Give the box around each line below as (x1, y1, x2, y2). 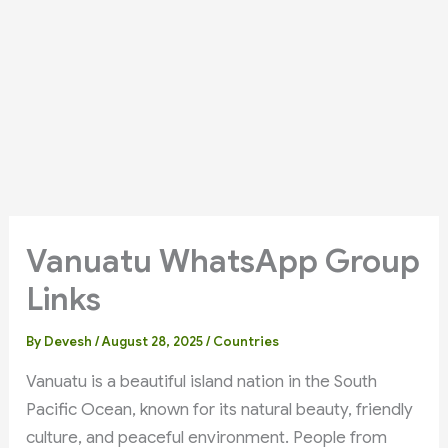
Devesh (44, 332, 96, 350)
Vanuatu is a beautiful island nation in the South (26, 370, 378, 392)
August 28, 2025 (102, 332, 207, 350)
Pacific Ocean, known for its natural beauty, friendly (26, 398, 414, 420)
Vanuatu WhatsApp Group (26, 240, 421, 281)
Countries (213, 332, 280, 350)
